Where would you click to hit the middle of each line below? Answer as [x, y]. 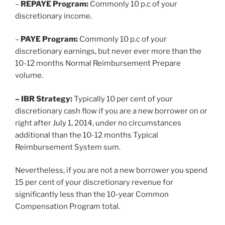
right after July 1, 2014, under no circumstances [98, 123]
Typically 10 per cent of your [123, 99]
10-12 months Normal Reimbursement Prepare [98, 64]
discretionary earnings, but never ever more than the [108, 51]
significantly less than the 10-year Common [92, 195]
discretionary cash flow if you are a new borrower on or [111, 111]
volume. [29, 76]
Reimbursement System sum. [68, 147]
